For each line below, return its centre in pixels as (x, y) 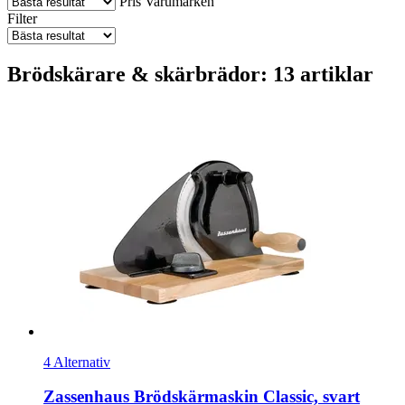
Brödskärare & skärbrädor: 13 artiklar (190, 74)
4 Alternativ (77, 362)
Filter (22, 18)
